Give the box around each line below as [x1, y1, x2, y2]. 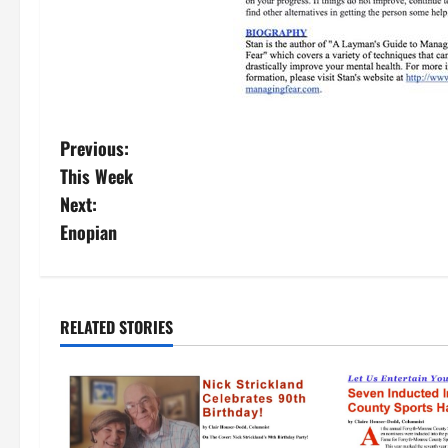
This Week [60, 163, 133, 189]
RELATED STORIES [60, 315, 173, 339]
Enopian [60, 219, 117, 245]
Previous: [60, 135, 129, 161]
